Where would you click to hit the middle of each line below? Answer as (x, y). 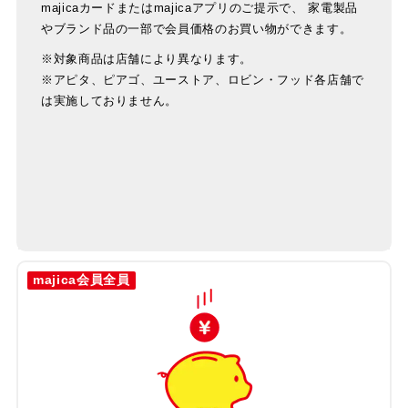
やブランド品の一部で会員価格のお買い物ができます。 (196, 28)
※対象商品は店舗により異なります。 (147, 58)
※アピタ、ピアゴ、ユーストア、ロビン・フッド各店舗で (202, 79)
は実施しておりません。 (109, 100)
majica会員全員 (81, 280)
